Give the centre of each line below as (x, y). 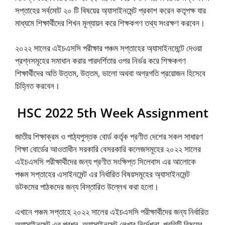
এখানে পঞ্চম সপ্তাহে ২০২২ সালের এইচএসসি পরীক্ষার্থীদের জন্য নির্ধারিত (112, 212)
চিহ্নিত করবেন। (37, 86)
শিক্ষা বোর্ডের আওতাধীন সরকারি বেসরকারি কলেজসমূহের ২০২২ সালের (108, 149)
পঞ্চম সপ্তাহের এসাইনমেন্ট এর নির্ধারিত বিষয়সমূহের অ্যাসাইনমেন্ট (102, 174)
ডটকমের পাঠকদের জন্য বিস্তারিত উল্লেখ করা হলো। (87, 186)
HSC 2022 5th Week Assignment (113, 112)
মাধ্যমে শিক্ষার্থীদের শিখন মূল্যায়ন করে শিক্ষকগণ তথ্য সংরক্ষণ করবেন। (110, 23)
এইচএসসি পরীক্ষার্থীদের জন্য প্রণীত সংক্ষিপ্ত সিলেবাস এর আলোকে (105, 161)
